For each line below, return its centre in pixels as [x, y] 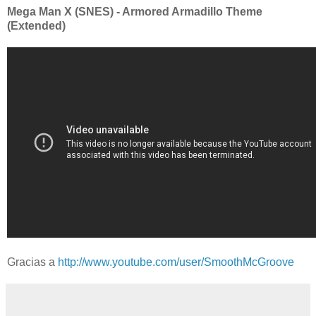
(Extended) [38, 25]
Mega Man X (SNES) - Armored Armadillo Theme [135, 11]
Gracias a [32, 262]
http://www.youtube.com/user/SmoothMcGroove [176, 262]
